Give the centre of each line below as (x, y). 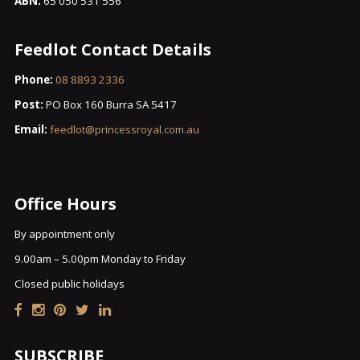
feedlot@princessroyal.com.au (124, 130)
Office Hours (65, 204)
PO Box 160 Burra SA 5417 (110, 105)
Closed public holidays (69, 284)
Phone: (33, 79)
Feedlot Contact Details (112, 50)
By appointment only (64, 233)
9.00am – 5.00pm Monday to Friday (100, 258)
